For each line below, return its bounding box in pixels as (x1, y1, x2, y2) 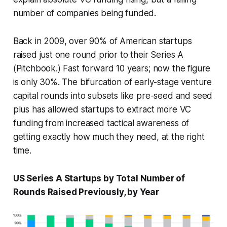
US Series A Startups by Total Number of (13, 173, 185, 184)
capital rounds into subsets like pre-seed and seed (13, 91, 213, 101)
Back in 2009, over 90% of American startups (13, 36, 192, 47)
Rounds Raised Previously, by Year (13, 187, 160, 198)
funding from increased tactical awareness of (13, 118, 190, 129)
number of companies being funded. (13, 8, 157, 19)
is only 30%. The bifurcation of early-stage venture (13, 77, 212, 88)
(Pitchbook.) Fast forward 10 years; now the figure (13, 63, 211, 74)
